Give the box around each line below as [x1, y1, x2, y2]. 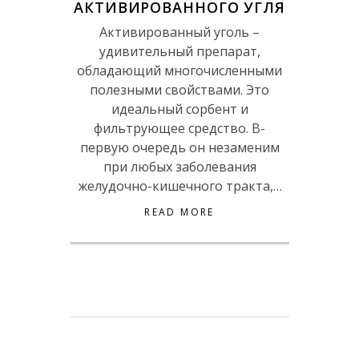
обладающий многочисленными [77, 62, 282, 80]
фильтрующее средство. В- [94, 119, 265, 138]
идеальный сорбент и [111, 100, 248, 119]
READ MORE [144, 205, 215, 220]
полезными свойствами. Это [90, 81, 269, 99]
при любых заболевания [103, 158, 256, 176]
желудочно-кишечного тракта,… [77, 177, 282, 196]
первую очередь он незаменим [79, 139, 280, 157]
